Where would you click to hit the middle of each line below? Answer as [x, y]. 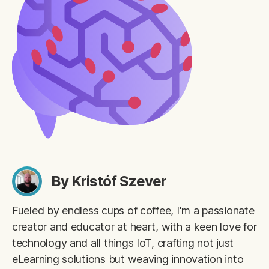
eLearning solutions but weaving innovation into [128, 259]
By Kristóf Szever [109, 181]
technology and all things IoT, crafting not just [123, 243]
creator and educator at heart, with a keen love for [134, 226]
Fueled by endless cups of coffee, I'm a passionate [133, 210]
